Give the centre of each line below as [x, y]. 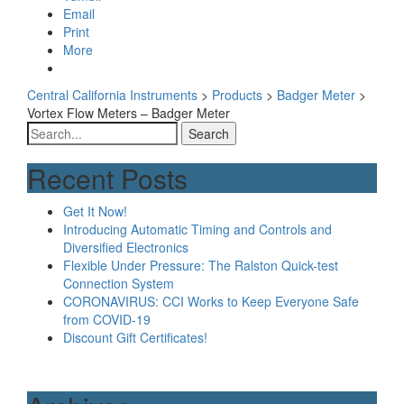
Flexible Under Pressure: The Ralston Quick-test [201, 265]
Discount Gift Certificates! [135, 337]
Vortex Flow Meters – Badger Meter [129, 113]
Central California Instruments [112, 95]
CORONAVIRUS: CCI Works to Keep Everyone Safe [211, 301]
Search [46, 130]
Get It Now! [95, 211]
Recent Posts [107, 178]
